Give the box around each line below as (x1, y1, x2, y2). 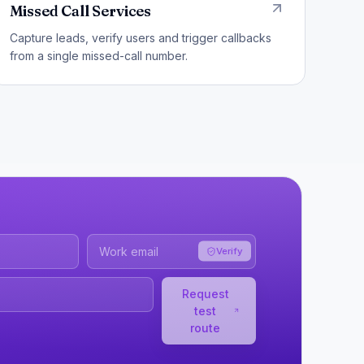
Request (181, 286, 229, 301)
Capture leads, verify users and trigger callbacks (9, 30, 271, 45)
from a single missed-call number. (9, 48, 188, 63)
